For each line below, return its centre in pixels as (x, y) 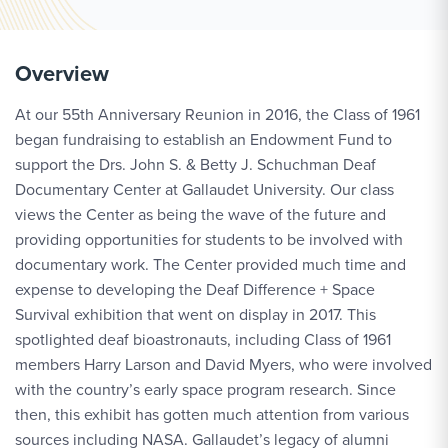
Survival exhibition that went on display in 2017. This (195, 314)
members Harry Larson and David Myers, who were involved (223, 364)
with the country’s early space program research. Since (205, 389)
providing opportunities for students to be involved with (209, 239)
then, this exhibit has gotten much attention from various (212, 414)
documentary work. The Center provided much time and (84, 264)
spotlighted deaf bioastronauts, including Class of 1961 (203, 339)
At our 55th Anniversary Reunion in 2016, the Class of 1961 (217, 114)
